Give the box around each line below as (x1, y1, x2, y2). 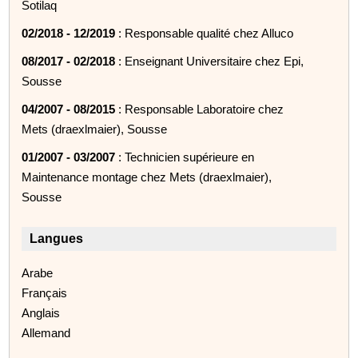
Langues (30, 231, 84, 245)
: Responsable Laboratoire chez (115, 101, 284, 116)
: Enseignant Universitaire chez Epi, (115, 54, 304, 68)
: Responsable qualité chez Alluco (115, 26, 294, 40)
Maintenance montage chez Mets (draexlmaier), (22, 169, 272, 184)
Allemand (22, 325, 71, 340)
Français (22, 285, 68, 300)
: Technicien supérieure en (115, 149, 255, 164)
